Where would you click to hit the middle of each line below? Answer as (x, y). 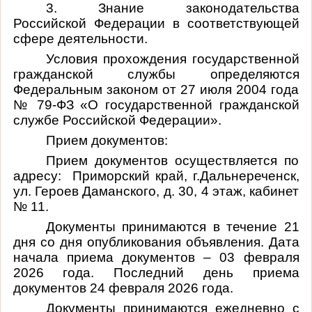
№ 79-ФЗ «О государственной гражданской (156, 104)
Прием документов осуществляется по (172, 160)
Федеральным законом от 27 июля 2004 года (156, 89)
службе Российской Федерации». (117, 120)
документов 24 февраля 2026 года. (123, 288)
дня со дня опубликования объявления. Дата (156, 242)
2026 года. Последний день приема (156, 272)
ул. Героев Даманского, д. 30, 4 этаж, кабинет (156, 191)
